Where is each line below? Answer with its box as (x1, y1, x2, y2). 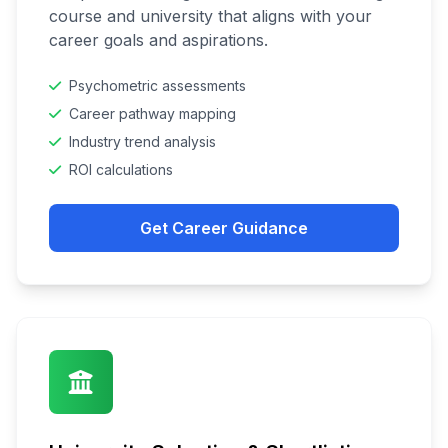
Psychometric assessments (69, 77, 246, 94)
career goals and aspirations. (49, 30, 268, 50)
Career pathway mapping (69, 105, 236, 122)
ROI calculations (69, 161, 173, 178)
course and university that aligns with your (49, 6, 372, 26)
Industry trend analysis (69, 133, 216, 150)
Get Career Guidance (140, 218, 308, 238)
